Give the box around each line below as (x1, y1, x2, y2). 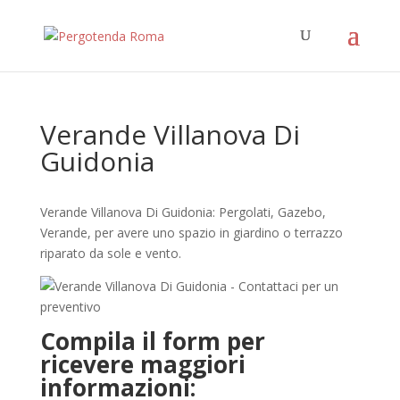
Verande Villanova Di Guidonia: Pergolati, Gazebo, (39, 204, 326, 221)
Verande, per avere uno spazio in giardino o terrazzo (39, 224, 343, 241)
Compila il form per (39, 325, 265, 357)
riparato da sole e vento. (39, 245, 181, 262)
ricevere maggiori (39, 348, 246, 380)
